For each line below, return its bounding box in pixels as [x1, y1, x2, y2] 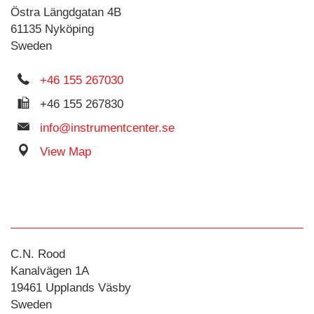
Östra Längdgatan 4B [11, 6, 121, 19]
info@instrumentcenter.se [40, 121, 175, 135]
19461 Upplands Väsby [11, 281, 131, 294]
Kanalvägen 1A [11, 264, 89, 278]
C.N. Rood [11, 247, 65, 261]
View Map [40, 145, 91, 158]
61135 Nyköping [11, 22, 94, 36]
